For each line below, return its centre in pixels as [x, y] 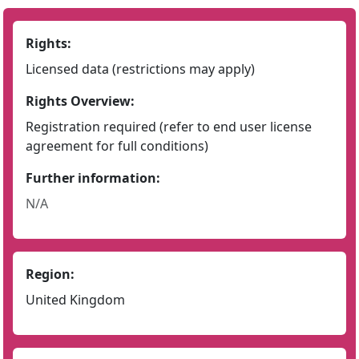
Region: [50, 274]
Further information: [93, 178]
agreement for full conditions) [117, 146]
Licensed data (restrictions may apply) [140, 69]
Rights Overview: [80, 101]
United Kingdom [75, 300]
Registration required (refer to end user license [169, 127]
